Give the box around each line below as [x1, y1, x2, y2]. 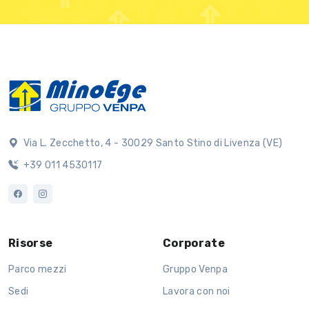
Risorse [8, 237, 53, 250]
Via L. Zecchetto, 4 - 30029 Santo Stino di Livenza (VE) [21, 137, 283, 150]
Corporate [163, 237, 225, 250]
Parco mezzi [8, 263, 67, 276]
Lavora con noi [163, 286, 230, 298]
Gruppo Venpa [163, 263, 228, 276]
